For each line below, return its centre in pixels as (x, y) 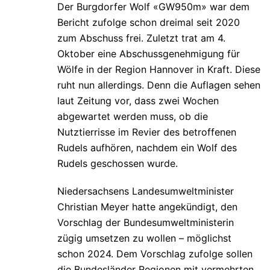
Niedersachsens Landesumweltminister (146, 191)
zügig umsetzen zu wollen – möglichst (144, 238)
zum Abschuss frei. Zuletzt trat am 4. (141, 38)
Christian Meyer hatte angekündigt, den (147, 207)
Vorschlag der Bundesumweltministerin (146, 223)
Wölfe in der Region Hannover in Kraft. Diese (159, 70)
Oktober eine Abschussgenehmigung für (149, 54)
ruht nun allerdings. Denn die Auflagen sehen (159, 85)
